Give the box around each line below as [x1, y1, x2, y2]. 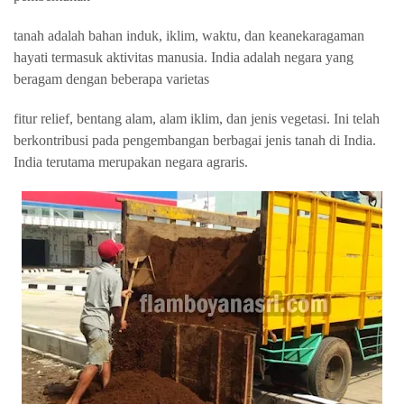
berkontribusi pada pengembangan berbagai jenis [14, 133, 295, 148]
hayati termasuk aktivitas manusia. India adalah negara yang [14, 50, 353, 65]
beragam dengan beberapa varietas [14, 71, 209, 87]
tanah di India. [295, 133, 376, 148]
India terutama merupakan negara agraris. [14, 154, 252, 170]
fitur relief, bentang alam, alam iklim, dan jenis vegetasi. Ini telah [14, 111, 380, 126]
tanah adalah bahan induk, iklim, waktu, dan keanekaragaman [14, 28, 364, 43]
